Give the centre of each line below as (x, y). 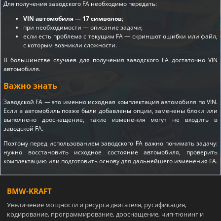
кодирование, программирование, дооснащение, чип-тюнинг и (105, 214)
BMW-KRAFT (29, 191)
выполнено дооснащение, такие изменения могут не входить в (110, 119)
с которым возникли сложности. (70, 45)
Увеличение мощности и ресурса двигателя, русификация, (97, 204)
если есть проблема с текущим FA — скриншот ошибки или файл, (120, 36)
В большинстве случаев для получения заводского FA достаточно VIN (110, 60)
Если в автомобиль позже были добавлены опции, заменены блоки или (110, 110)
